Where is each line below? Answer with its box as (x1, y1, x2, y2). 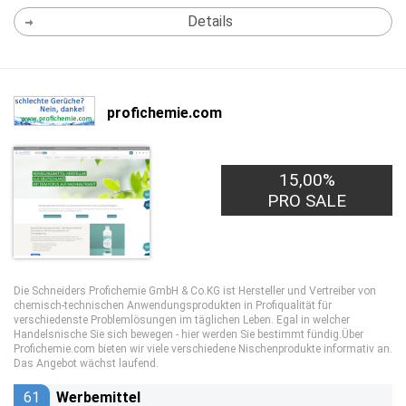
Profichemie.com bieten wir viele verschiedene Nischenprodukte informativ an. (14, 343, 392, 355)
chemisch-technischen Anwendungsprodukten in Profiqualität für (14, 299, 332, 312)
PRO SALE (267, 190, 347, 211)
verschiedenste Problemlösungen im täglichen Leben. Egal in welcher (14, 314, 350, 326)
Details (187, 13, 233, 30)
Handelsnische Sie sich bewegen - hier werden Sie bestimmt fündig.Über (14, 328, 363, 341)
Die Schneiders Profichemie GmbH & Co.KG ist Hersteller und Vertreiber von (14, 285, 376, 297)
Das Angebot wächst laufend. (14, 357, 159, 370)
